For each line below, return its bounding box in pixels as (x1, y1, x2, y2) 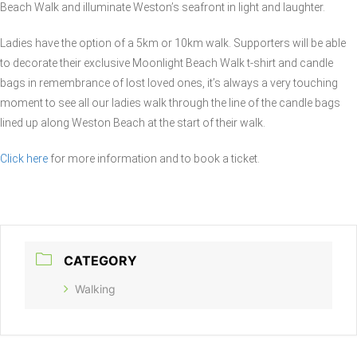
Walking (75, 282, 116, 296)
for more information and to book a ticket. (48, 152, 260, 165)
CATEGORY (64, 253, 137, 269)
